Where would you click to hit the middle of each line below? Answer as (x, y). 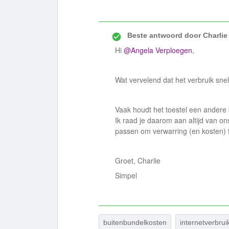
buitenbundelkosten (135, 222)
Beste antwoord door (164, 35)
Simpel (126, 175)
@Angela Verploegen (158, 50)
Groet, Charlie (138, 161)
